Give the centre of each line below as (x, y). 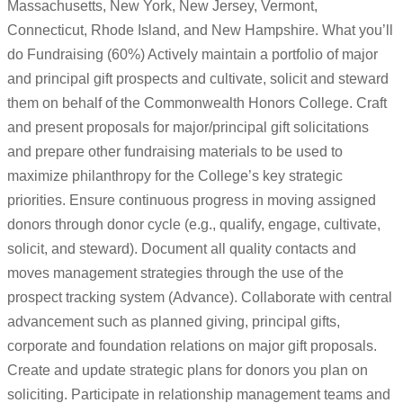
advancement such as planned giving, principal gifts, (174, 322)
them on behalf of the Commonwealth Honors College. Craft (197, 103)
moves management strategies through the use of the (175, 273)
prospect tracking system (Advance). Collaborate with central (200, 298)
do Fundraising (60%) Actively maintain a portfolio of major (193, 55)
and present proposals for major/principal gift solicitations (188, 128)
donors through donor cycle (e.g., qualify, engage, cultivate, (194, 225)
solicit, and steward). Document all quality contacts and (182, 249)
